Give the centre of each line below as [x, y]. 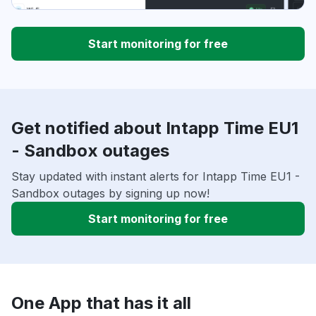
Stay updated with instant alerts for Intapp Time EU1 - [156, 177]
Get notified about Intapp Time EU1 [155, 128]
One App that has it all [101, 303]
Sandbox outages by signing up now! [110, 194]
